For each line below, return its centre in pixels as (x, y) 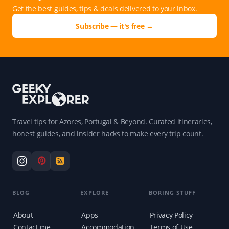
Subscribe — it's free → (114, 26)
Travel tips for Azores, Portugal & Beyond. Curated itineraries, (112, 122)
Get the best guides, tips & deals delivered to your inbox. (105, 8)
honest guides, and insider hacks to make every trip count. (108, 134)
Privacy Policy (171, 215)
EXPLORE (95, 193)
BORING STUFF (172, 193)
